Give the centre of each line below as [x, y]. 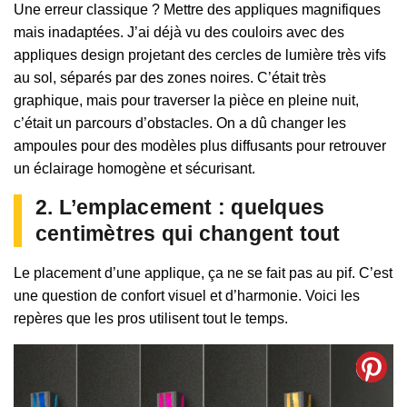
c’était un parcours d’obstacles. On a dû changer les [180, 123]
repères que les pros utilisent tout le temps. [151, 318]
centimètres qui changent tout [188, 233]
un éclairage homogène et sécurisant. [134, 168]
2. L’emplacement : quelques [180, 207]
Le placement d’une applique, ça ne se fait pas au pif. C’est [203, 273]
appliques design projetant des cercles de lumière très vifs [200, 55]
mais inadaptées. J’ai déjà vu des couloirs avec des [179, 32]
